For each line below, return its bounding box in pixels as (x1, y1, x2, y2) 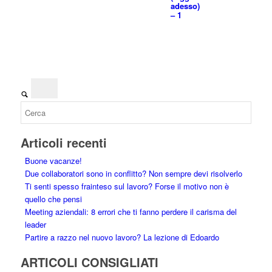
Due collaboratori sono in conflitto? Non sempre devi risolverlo (24, 167, 242, 179)
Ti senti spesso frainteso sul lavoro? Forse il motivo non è (24, 180, 229, 192)
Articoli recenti (20, 133, 107, 151)
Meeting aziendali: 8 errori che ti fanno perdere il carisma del (24, 205, 237, 217)
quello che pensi (24, 192, 82, 205)
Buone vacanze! (24, 154, 82, 166)
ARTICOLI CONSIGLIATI (20, 253, 158, 271)
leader (24, 218, 46, 230)
